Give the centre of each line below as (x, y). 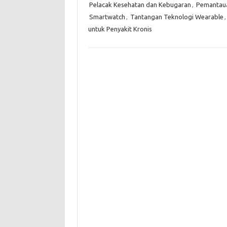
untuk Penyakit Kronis (120, 29)
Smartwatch (107, 16)
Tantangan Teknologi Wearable (177, 16)
